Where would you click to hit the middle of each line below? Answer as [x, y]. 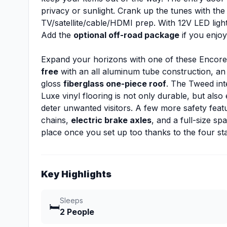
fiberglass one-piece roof [115, 84]
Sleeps [71, 200]
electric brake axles [111, 120]
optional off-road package [126, 35]
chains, [56, 120]
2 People [77, 212]
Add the [57, 35]
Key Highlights [76, 174]
